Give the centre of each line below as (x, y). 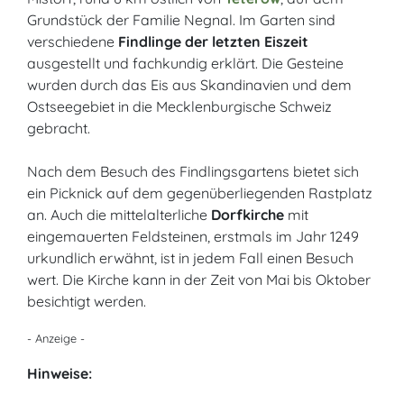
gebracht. (59, 128)
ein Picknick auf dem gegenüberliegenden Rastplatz (200, 193)
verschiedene (73, 41)
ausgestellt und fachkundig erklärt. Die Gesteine (185, 63)
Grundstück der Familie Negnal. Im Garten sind (181, 20)
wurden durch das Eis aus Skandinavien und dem (189, 85)
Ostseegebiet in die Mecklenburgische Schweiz (179, 106)
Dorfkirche (248, 215)
